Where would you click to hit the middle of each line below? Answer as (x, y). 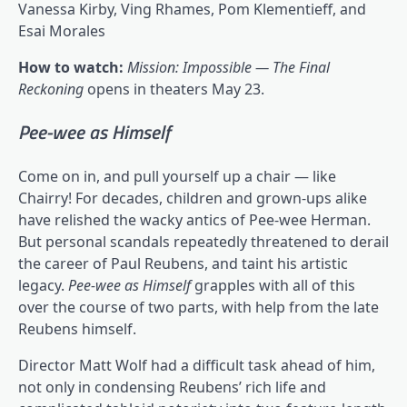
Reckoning (53, 89)
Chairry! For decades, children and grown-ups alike (193, 199)
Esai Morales (62, 30)
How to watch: (71, 67)
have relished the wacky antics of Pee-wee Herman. (194, 220)
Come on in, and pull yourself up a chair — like (177, 177)
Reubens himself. (77, 329)
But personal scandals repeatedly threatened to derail (203, 242)
